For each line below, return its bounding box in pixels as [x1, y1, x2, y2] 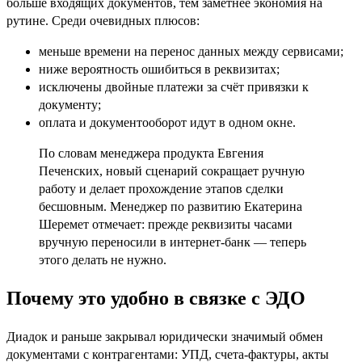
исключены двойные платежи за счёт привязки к [39, 79, 309, 94]
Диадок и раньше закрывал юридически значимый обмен [6, 329, 323, 343]
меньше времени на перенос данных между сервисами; [39, 44, 343, 58]
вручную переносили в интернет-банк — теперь [39, 234, 306, 249]
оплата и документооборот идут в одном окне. [39, 115, 296, 129]
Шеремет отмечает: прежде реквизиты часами [39, 217, 293, 231]
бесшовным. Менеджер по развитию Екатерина [39, 199, 302, 213]
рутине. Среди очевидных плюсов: [6, 13, 200, 27]
